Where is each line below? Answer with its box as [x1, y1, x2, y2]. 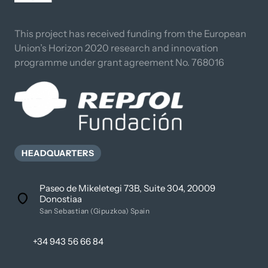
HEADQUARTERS [22, 147, 94, 159]
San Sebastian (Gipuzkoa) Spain [39, 206, 150, 215]
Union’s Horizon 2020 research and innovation [14, 42, 218, 54]
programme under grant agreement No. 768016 [14, 56, 224, 68]
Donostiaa [39, 193, 82, 205]
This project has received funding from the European [14, 28, 246, 39]
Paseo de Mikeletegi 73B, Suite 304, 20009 [39, 182, 215, 194]
